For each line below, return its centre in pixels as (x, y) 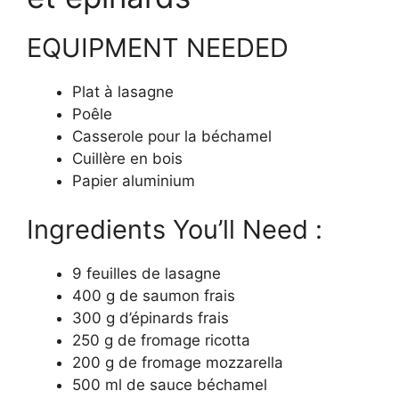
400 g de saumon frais (154, 296)
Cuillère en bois (127, 158)
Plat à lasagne (123, 91)
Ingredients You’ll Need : (175, 229)
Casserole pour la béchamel (172, 136)
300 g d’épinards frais (151, 318)
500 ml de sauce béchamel (170, 385)
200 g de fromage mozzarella (178, 362)
